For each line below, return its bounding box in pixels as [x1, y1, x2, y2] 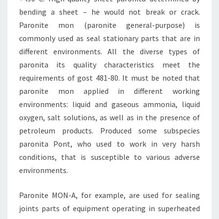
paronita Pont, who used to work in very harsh [19, 139, 200, 149]
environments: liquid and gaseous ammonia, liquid [19, 99, 200, 109]
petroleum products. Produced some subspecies [19, 126, 200, 135]
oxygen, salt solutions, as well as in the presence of [19, 112, 200, 122]
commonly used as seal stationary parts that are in [19, 33, 200, 43]
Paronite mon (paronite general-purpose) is [19, 20, 200, 30]
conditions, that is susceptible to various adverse [19, 152, 200, 162]
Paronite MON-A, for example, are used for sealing [19, 190, 200, 200]
